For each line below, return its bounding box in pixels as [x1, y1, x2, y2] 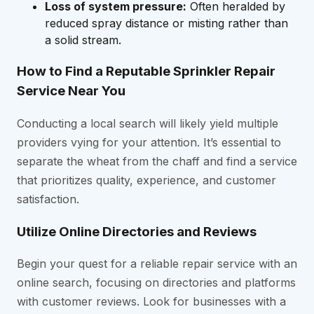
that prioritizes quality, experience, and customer [17, 172, 276, 187]
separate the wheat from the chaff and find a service [17, 153, 297, 168]
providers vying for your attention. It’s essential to [17, 135, 281, 149]
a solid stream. [45, 33, 121, 48]
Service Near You [17, 83, 125, 100]
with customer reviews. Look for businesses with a [17, 294, 286, 309]
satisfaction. [17, 191, 79, 206]
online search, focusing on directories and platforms [17, 275, 296, 290]
